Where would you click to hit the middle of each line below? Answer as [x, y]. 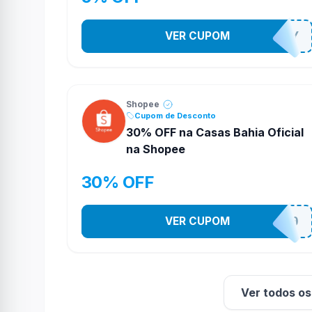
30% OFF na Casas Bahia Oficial [215, 132]
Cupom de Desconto [175, 115]
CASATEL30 [260, 221]
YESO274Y [265, 36]
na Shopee [156, 149]
